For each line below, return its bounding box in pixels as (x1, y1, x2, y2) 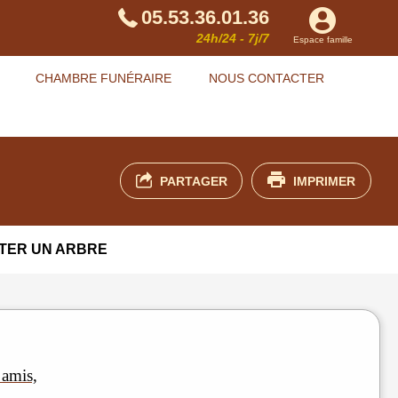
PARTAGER (159, 173, 227, 188)
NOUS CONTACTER (209, 70, 324, 85)
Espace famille (292, 34, 353, 44)
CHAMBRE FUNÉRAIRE (36, 70, 171, 85)
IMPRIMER (293, 173, 356, 188)
